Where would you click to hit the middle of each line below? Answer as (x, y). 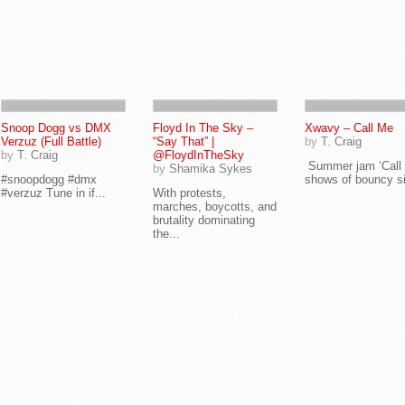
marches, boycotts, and (215, 207)
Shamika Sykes (211, 169)
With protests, (189, 193)
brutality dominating (204, 220)
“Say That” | (184, 141)
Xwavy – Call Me (349, 128)
